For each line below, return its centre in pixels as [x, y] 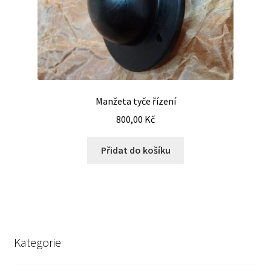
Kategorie [37, 242]
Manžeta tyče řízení [135, 101]
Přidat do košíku [135, 150]
